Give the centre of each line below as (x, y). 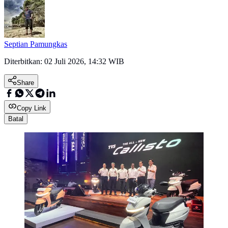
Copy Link (32, 108)
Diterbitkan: (24, 62)
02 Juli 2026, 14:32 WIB (84, 62)
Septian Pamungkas (36, 44)
